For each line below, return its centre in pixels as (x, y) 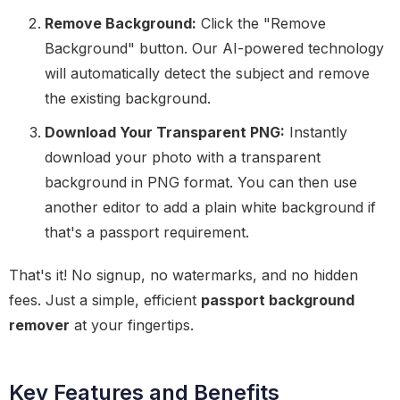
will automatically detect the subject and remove (207, 73)
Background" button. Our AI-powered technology (214, 48)
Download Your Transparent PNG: (165, 132)
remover (39, 325)
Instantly (316, 132)
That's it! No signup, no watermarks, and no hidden (183, 275)
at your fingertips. (132, 325)
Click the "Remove (261, 23)
